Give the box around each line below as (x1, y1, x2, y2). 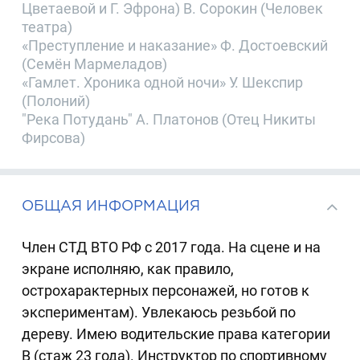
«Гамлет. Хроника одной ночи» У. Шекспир (22, 73, 304, 91)
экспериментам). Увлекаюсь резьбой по (22, 303, 297, 321)
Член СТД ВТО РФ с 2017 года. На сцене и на (22, 238, 321, 256)
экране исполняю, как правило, (22, 260, 235, 277)
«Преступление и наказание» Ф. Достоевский (22, 36, 329, 54)
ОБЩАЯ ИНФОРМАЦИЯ (22, 198, 201, 214)
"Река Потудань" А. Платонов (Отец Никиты (22, 110, 317, 128)
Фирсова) (22, 129, 86, 146)
